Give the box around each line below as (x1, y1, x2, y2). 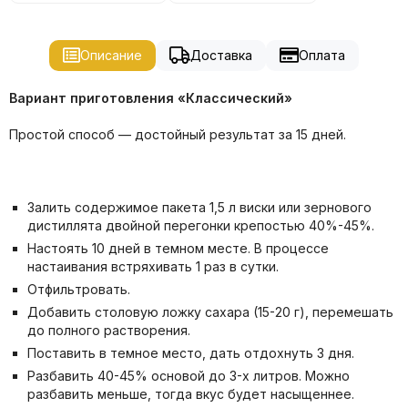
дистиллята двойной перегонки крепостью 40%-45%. (27, 217, 374, 233)
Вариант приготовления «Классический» (9, 89, 292, 106)
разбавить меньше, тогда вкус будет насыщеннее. (27, 385, 354, 402)
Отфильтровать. (27, 280, 130, 297)
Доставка (189, 46, 252, 63)
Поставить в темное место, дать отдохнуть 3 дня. (27, 344, 354, 361)
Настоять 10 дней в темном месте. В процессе (27, 240, 329, 256)
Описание (79, 46, 142, 63)
